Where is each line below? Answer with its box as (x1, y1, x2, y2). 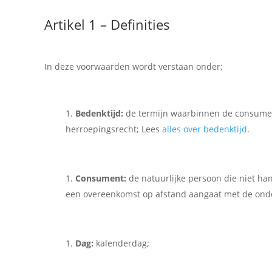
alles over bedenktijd (161, 123, 247, 135)
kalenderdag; (93, 237, 149, 250)
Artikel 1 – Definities (44, 15, 170, 34)
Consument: (75, 172, 126, 185)
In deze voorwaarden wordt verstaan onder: (44, 61, 223, 73)
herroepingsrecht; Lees (65, 123, 162, 135)
